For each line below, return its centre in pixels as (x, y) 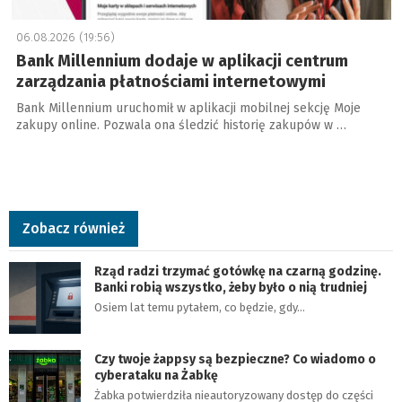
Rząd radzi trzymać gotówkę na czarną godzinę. (238, 271)
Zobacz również (74, 228)
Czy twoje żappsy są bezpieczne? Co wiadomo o (235, 359)
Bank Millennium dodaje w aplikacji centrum (182, 61)
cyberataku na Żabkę (156, 376)
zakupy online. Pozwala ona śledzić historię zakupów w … (181, 125)
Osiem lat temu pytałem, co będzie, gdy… (200, 307)
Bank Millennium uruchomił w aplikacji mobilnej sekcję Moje (188, 108)
